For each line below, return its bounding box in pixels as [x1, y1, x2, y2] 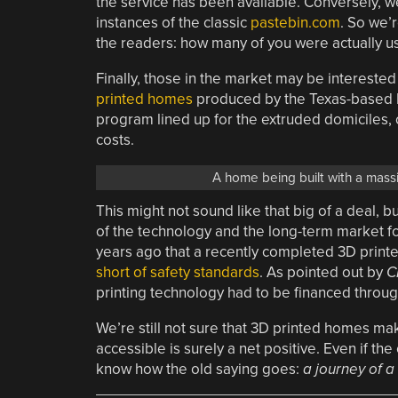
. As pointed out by [259, 262, 386, 282]
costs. [95, 130, 134, 149]
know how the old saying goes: [95, 359, 303, 378]
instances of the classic [95, 12, 251, 32]
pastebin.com [250, 12, 340, 32]
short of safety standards [95, 262, 259, 282]
